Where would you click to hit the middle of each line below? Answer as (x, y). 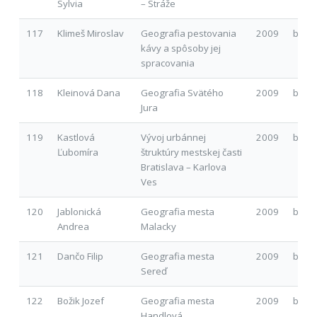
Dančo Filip (80, 256)
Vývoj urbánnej (173, 137)
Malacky (158, 226)
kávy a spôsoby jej (180, 48)
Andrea (73, 226)
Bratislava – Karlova (183, 167)
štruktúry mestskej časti (191, 152)
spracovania (167, 63)
